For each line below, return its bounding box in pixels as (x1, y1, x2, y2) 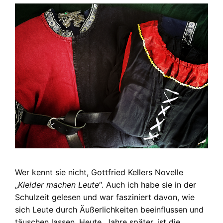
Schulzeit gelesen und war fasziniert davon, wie (15, 192, 195, 202)
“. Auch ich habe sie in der (99, 179, 196, 190)
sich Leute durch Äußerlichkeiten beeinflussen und (15, 204, 204, 215)
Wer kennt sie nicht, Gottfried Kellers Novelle (15, 167, 183, 177)
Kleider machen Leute (18, 179, 99, 190)
